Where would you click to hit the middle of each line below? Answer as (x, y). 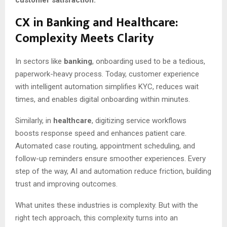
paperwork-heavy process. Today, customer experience (107, 74)
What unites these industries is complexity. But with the (107, 205)
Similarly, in (34, 120)
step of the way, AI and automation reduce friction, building (113, 171)
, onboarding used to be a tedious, (149, 61)
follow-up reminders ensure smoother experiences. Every (110, 158)
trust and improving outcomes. (66, 184)
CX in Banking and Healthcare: (97, 23)
